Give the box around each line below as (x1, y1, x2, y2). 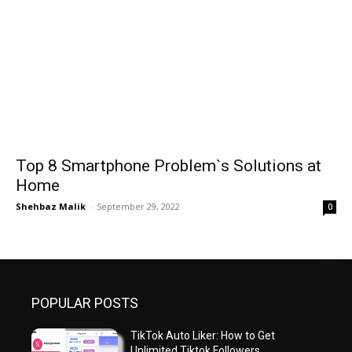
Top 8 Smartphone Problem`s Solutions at (16, 156, 321, 175)
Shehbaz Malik (16, 200, 86, 212)
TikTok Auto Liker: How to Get (130, 329, 276, 342)
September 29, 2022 (97, 200, 180, 212)
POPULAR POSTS (31, 295, 138, 311)
